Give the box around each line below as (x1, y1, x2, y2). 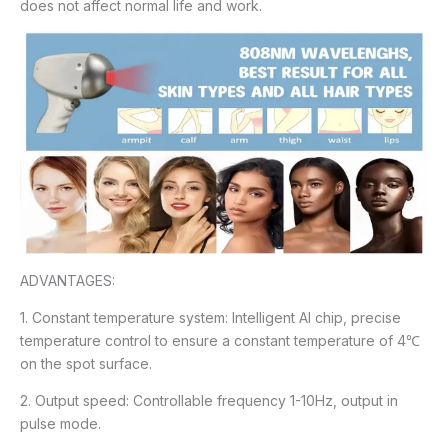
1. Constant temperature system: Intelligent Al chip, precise (20, 308, 401, 326)
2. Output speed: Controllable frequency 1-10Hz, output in (20, 391, 398, 409)
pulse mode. (20, 414, 101, 432)
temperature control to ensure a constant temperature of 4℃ (20, 331, 420, 349)
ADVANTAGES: (20, 271, 115, 289)
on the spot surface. (20, 354, 152, 372)
